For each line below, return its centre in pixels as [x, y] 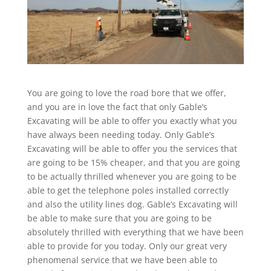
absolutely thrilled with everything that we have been [135, 232]
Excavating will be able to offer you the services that [132, 148]
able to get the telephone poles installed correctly [128, 190]
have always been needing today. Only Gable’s [121, 134]
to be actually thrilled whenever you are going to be [132, 176]
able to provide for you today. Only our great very [127, 246]
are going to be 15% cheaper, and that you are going [133, 162]
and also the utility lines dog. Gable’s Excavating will [132, 204]
